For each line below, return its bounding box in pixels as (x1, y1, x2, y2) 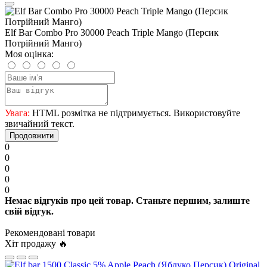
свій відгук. (5, 206, 54, 216)
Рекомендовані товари (5, 227, 95, 238)
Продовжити (10, 131, 54, 140)
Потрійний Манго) (5, 38, 82, 48)
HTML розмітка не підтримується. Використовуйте (30, 107, 240, 118)
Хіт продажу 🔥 (5, 238, 68, 249)
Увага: (5, 107, 30, 118)
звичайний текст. (5, 118, 74, 129)
